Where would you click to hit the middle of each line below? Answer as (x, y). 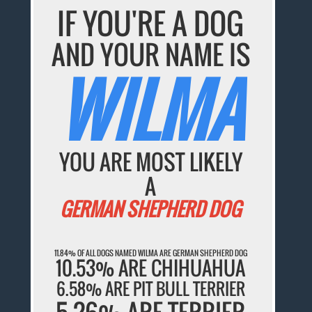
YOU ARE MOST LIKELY (150, 162)
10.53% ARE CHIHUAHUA (151, 267)
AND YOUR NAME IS (150, 55)
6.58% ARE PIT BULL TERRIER (150, 288)
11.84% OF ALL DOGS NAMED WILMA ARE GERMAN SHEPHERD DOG (150, 252)
